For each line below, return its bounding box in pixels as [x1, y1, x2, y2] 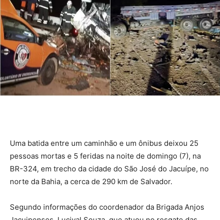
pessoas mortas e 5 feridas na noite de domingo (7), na [10, 151, 201, 161]
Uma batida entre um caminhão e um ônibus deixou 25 [10, 138, 198, 148]
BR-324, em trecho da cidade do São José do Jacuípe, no [10, 164, 209, 173]
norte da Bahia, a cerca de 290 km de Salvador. [10, 176, 172, 186]
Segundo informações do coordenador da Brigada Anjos [10, 202, 204, 212]
